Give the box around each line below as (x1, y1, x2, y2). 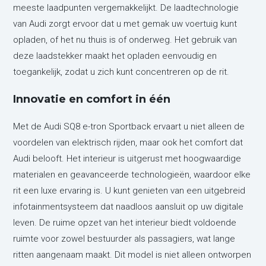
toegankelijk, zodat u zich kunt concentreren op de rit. (13, 66, 230, 77)
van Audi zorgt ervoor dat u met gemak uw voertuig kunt (13, 18, 237, 29)
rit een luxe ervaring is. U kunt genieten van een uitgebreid (13, 185, 246, 196)
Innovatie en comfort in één (13, 92, 171, 106)
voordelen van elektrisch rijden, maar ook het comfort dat (13, 137, 243, 148)
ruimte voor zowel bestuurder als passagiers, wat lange (13, 233, 236, 244)
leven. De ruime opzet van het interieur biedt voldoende (13, 217, 237, 228)
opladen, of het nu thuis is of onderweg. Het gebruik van (13, 34, 237, 45)
